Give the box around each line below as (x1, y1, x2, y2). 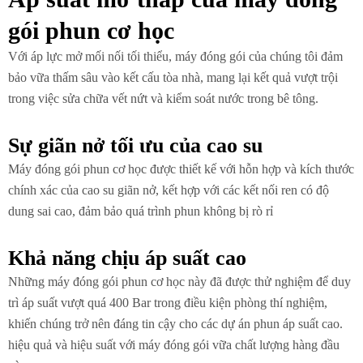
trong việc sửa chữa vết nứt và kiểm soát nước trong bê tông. (8, 91, 318, 105)
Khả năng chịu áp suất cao (8, 246, 246, 270)
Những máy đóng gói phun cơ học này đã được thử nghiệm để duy (8, 274, 351, 288)
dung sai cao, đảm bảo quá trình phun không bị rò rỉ (8, 203, 273, 218)
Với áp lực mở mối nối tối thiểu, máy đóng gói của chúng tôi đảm (8, 49, 343, 63)
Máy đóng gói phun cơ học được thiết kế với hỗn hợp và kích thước (8, 161, 354, 176)
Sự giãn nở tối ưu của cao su (8, 133, 263, 157)
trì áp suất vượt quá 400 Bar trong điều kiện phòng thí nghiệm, (8, 295, 327, 310)
